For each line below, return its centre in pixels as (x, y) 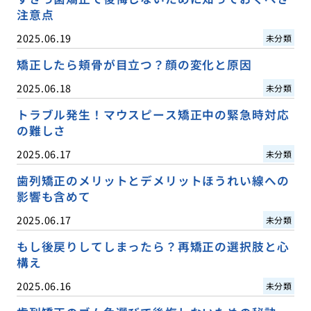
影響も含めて (53, 196)
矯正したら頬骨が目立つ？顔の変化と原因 (134, 64)
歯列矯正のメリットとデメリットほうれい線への (153, 180)
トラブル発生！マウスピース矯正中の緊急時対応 (153, 114)
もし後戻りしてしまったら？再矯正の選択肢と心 (153, 246)
